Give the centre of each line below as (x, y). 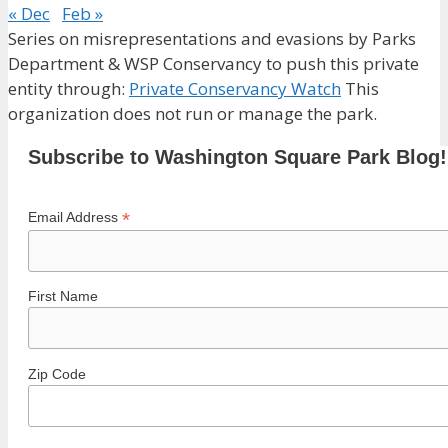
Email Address (75, 216)
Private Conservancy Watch (235, 88)
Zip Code (57, 374)
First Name (63, 296)
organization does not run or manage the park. (192, 113)
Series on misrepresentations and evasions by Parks (212, 38)
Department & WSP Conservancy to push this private (213, 63)
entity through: (68, 88)
